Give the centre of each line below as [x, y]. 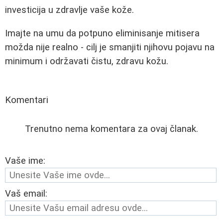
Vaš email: [26, 193]
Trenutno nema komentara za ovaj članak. [111, 129]
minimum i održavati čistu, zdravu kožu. [87, 61]
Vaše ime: [25, 161]
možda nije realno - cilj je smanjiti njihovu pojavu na [110, 47]
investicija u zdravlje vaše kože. [69, 10]
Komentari [27, 100]
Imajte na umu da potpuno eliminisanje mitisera [102, 33]
